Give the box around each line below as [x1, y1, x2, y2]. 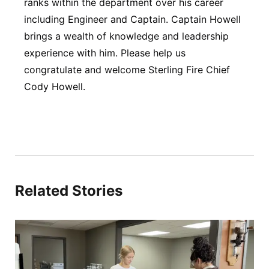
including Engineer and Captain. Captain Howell [24, 13, 241, 25]
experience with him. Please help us [24, 47, 186, 59]
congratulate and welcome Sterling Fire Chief [24, 64, 230, 76]
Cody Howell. [24, 80, 88, 92]
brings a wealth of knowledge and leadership [24, 30, 229, 42]
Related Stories [15, 182, 122, 199]
